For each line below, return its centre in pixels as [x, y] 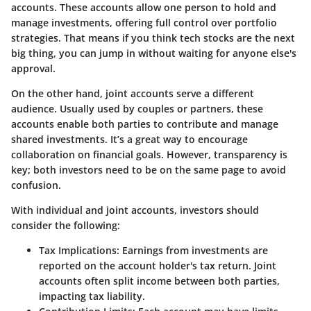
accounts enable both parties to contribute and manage [145, 124]
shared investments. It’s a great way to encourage [129, 140]
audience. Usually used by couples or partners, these [137, 109]
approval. [33, 69]
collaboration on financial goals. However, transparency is [149, 155]
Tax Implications [78, 251]
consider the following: [66, 226]
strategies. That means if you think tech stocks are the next [153, 38]
